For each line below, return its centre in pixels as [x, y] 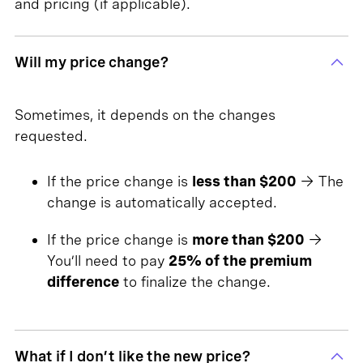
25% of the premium [240, 261]
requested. [51, 136]
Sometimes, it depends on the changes [145, 115]
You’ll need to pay [107, 261]
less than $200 [244, 181]
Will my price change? [92, 62]
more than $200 [248, 239]
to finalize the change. [194, 282]
